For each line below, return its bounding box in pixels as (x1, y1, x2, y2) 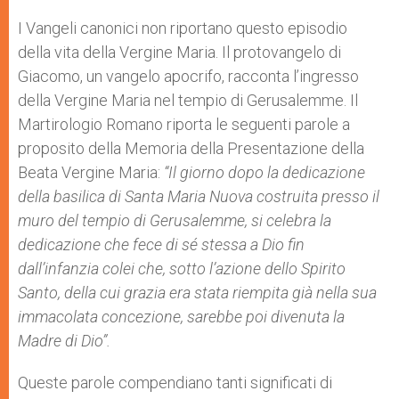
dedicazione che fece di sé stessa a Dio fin (18, 234, 305, 254)
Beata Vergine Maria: (18, 162, 164, 182)
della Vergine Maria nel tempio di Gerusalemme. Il (18, 90, 358, 110)
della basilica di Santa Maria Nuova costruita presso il (18, 186, 379, 206)
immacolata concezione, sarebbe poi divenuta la (18, 306, 345, 326)
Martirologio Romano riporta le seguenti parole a (18, 114, 350, 134)
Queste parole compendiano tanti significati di (18, 372, 332, 392)
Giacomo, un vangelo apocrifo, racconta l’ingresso (18, 66, 359, 85)
